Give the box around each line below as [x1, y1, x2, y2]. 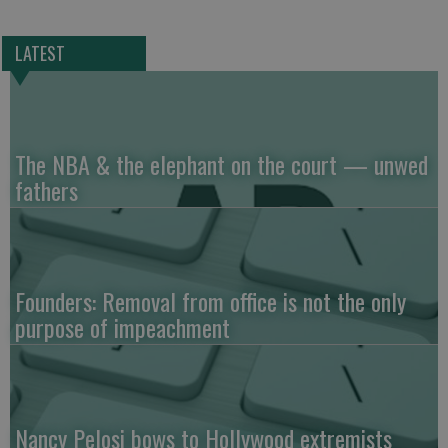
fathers [15, 172, 78, 209]
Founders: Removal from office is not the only [15, 283, 406, 320]
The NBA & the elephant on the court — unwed [15, 146, 428, 183]
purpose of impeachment [15, 309, 230, 346]
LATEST [14, 40, 65, 67]
